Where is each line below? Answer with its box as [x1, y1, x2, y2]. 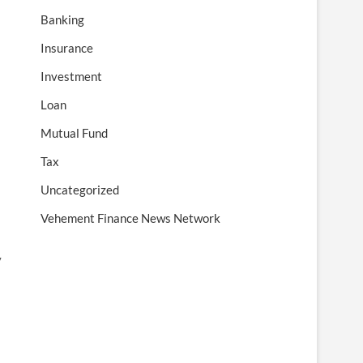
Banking [41, 12, 84, 27]
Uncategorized [41, 182, 119, 197]
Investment [41, 69, 102, 83]
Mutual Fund [41, 126, 108, 140]
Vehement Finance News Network [41, 211, 220, 225]
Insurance [41, 41, 93, 55]
